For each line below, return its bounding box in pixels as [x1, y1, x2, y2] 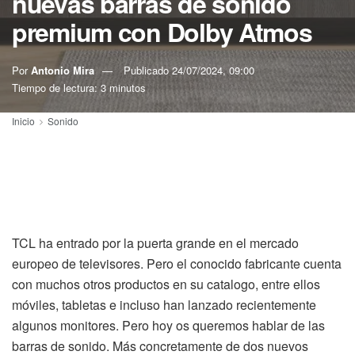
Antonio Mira [31, 63, 94, 78]
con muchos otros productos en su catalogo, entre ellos [12, 275, 320, 293]
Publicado [124, 63, 172, 78]
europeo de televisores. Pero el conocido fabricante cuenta [12, 254, 342, 273]
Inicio [12, 114, 35, 128]
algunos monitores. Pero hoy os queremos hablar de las [12, 316, 325, 334]
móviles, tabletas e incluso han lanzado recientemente [12, 296, 316, 314]
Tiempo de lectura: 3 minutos [12, 80, 146, 95]
